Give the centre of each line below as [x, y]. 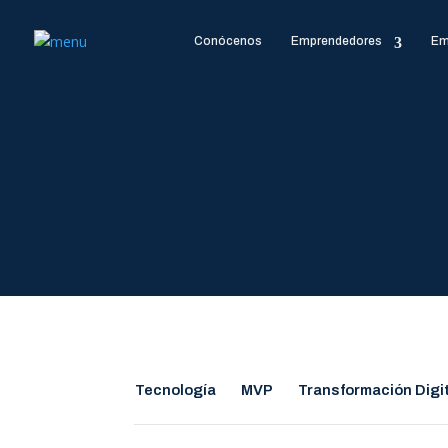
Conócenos [227, 41]
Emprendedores [336, 41]
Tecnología [176, 390]
